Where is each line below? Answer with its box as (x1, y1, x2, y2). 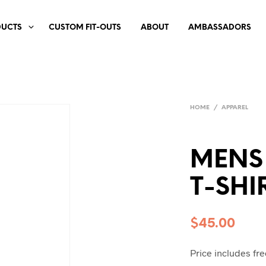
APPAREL (221, 104, 249, 111)
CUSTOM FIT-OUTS (49, 24, 122, 32)
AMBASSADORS (188, 24, 252, 32)
